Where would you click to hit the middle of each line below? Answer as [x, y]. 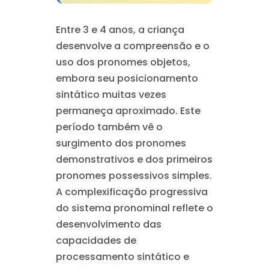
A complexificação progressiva [131, 192]
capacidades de [96, 240]
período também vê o [109, 127]
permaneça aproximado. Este [128, 111]
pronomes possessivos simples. [134, 176]
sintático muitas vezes [111, 95]
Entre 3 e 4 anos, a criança [120, 30]
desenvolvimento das [108, 224]
